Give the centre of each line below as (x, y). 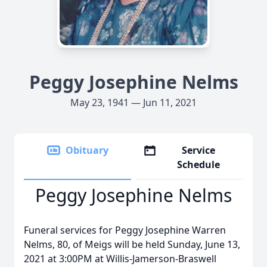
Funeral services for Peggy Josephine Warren (125, 230)
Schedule (199, 164)
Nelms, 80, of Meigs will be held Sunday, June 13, (132, 244)
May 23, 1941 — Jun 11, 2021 (133, 103)
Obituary (87, 150)
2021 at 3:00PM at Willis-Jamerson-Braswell (120, 259)
